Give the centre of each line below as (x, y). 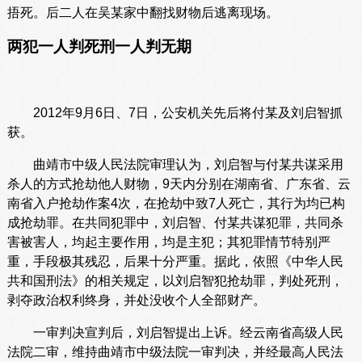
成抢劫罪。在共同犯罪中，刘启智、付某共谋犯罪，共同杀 (175, 223)
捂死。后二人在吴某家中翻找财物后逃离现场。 (143, 13)
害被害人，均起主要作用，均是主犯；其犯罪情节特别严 (168, 242)
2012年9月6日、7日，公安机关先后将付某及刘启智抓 (175, 113)
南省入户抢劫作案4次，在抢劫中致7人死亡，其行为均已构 (176, 204)
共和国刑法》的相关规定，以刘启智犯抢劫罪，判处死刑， (175, 281)
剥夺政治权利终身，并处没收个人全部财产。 (136, 301)
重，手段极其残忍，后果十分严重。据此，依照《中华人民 (175, 262)
